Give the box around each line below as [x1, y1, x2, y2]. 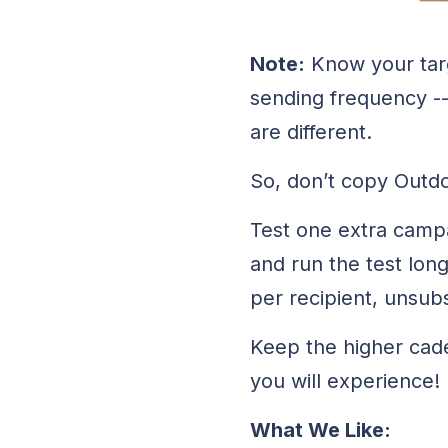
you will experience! [250, 368, 441, 393]
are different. [250, 119, 379, 144]
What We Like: [250, 417, 397, 442]
